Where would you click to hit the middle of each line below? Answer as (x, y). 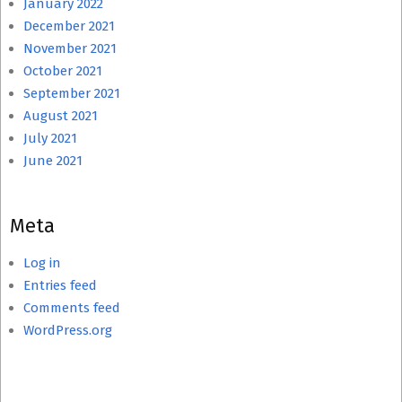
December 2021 (69, 26)
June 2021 (53, 161)
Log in (42, 263)
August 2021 (61, 116)
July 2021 (50, 138)
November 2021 (70, 48)
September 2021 (72, 93)
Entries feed (60, 285)
